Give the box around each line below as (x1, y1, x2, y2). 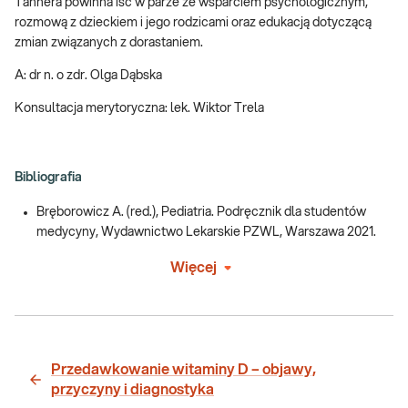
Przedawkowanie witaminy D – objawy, (51, 362, 316, 378)
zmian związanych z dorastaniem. (15, 36, 203, 50)
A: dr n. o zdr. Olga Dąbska (15, 69, 162, 83)
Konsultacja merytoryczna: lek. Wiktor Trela (15, 102, 264, 116)
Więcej (169, 260, 217, 276)
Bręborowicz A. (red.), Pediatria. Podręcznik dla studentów (36, 206, 366, 219)
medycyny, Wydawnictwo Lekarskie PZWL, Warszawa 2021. (36, 226, 376, 240)
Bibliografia (15, 171, 82, 185)
